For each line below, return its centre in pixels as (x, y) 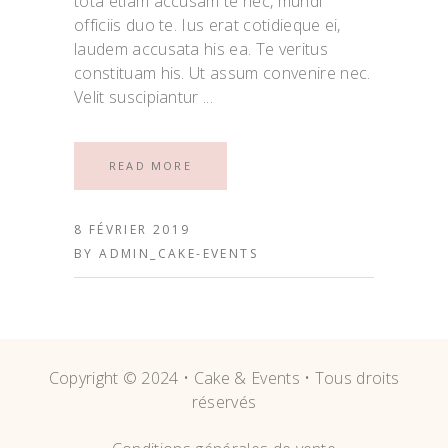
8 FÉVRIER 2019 (132, 230)
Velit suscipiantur (139, 97)
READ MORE (150, 166)
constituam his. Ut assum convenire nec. (222, 73)
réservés (224, 401)
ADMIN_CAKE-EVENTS (179, 254)
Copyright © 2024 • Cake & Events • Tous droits (224, 377)
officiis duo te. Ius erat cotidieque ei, (207, 25)
